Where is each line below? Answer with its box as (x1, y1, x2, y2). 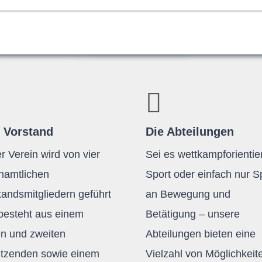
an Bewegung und (145, 188, 230, 200)
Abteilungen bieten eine (145, 228, 256, 240)
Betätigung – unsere (145, 208, 240, 220)
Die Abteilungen (145, 125, 234, 138)
